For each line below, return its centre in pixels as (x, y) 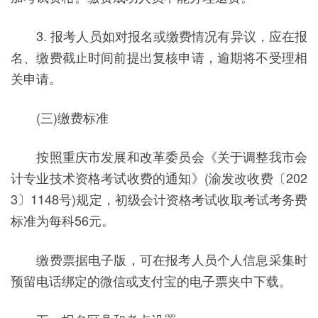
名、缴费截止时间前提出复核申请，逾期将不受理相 (159, 57)
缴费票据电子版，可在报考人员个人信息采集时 (159, 259)
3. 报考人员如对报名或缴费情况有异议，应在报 (159, 35)
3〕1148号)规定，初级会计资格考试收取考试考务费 (159, 199)
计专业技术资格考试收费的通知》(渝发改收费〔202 (159, 177)
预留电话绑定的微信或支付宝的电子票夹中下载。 (151, 280)
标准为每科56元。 (62, 220)
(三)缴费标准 (60, 117)
